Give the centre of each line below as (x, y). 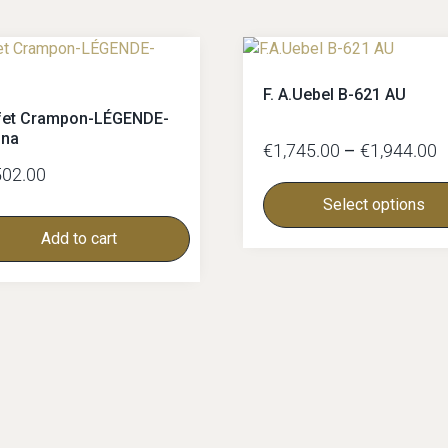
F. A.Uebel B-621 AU (335, 95)
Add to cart (79, 239)
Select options (374, 205)
